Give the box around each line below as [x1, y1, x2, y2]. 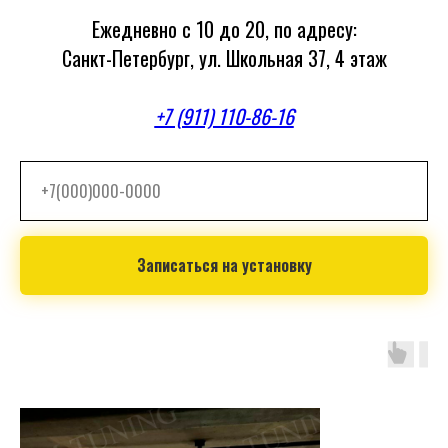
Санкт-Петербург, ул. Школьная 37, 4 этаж [61, 42, 387, 73]
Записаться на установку [136, 253, 312, 278]
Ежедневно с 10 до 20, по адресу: [91, 13, 357, 44]
